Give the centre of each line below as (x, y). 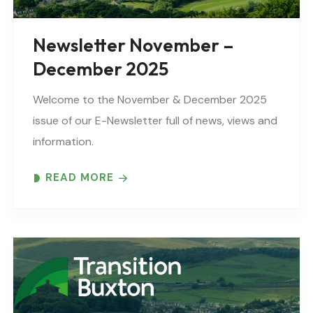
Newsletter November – (133, 45)
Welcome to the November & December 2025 (150, 100)
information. (63, 142)
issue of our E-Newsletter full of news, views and (155, 121)
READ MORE (80, 178)
